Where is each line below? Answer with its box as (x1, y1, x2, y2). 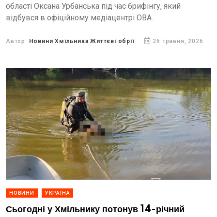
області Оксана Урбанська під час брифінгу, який (6, 1, 181, 11)
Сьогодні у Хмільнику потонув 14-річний (6, 204, 185, 215)
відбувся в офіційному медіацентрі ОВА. (6, 13, 153, 22)
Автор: (6, 38, 29, 45)
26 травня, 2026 (153, 38, 203, 45)
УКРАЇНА (45, 190, 70, 196)
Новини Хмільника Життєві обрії (29, 38, 135, 45)
